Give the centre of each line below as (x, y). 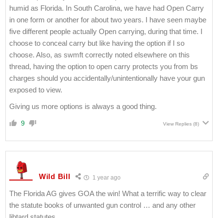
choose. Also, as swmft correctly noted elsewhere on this (100, 54)
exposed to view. (36, 90)
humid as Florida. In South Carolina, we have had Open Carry (107, 8)
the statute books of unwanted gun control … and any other (102, 205)
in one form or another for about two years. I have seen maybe (108, 19)
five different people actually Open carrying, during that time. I (106, 31)
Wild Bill (55, 177)
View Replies (177, 124)
